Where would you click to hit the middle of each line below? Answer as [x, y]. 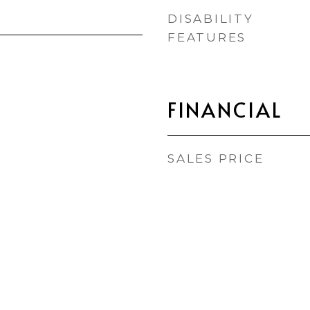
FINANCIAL [225, 109]
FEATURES [207, 37]
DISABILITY [211, 19]
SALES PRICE [216, 158]
